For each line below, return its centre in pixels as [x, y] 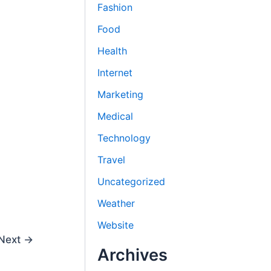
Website [116, 225]
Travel [112, 160]
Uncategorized [132, 182]
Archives [133, 255]
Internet [115, 73]
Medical [116, 116]
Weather [116, 204]
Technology [124, 138]
